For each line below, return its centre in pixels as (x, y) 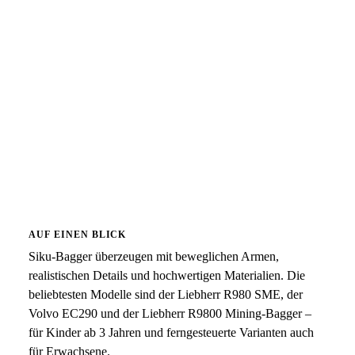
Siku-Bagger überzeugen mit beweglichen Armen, (154, 256)
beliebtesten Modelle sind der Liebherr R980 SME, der (166, 294)
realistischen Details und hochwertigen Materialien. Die (167, 275)
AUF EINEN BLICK (78, 235)
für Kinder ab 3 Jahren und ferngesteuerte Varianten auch (171, 332)
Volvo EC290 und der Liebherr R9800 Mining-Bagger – (170, 313)
